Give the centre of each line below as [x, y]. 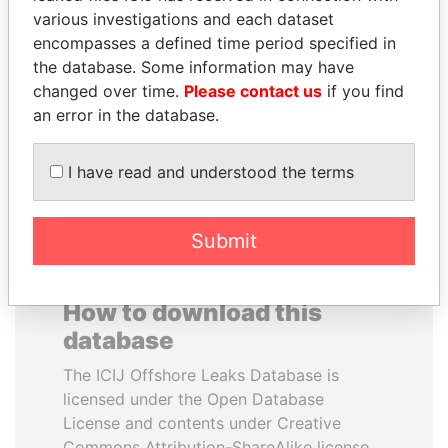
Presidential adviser [328, 90]
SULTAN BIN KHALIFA [328, 44]
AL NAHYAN [328, 68]
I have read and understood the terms [208, 172]
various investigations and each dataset [183, 19]
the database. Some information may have [193, 67]
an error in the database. [126, 115]
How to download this [192, 312]
